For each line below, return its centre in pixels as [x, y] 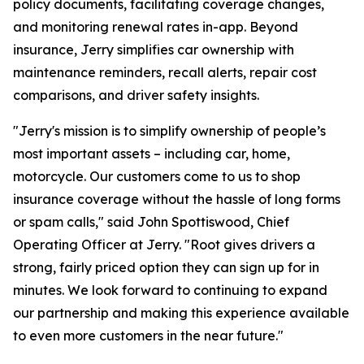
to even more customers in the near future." [148, 336]
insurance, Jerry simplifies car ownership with [154, 50]
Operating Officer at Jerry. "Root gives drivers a [164, 245]
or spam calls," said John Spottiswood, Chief [151, 222]
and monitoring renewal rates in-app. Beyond [156, 27]
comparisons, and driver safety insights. [136, 95]
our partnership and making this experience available [181, 313]
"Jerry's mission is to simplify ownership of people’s [169, 131]
